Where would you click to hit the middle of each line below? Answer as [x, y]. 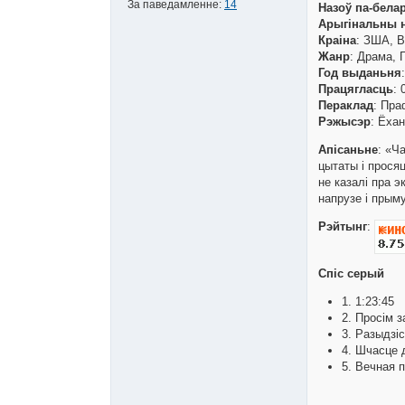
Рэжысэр [344, 122]
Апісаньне [348, 150]
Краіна [337, 41]
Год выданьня [360, 73]
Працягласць [356, 89]
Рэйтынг [343, 227]
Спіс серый [351, 274]
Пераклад [346, 106]
